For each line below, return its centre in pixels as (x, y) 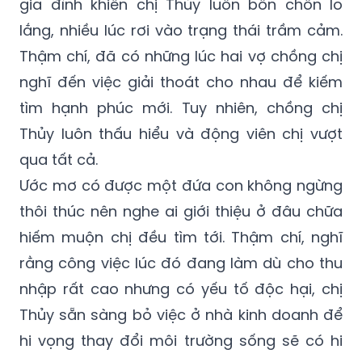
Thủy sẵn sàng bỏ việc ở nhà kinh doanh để (181, 315)
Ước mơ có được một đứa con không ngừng (181, 186)
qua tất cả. (61, 160)
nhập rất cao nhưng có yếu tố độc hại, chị (181, 289)
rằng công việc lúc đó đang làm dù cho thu (181, 263)
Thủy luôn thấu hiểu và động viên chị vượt (181, 134)
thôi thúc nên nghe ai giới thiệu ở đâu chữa (181, 212)
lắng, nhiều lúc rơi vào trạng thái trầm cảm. (181, 31)
